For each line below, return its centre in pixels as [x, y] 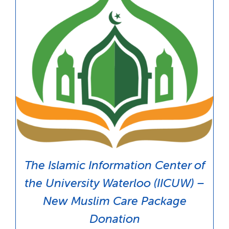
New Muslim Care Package [114, 201]
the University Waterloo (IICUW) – [114, 183]
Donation [114, 219]
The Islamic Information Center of [114, 165]
